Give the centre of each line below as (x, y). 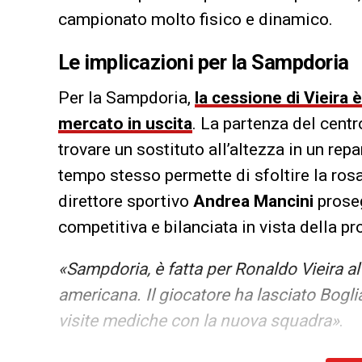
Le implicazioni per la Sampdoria (204, 63)
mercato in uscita (125, 124)
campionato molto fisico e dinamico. (196, 20)
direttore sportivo (126, 202)
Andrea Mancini (253, 202)
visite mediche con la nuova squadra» (199, 321)
